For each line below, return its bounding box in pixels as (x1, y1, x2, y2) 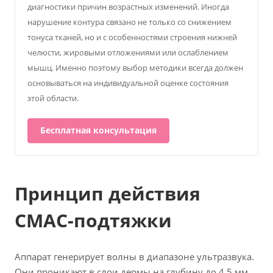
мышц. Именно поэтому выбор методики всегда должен (27, 62, 243, 73)
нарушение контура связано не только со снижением (27, 16, 232, 27)
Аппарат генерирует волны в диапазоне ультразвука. (15, 250, 254, 263)
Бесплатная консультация (40, 124, 157, 136)
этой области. (27, 92, 79, 104)
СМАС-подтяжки (15, 207, 172, 233)
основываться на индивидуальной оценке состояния (27, 77, 229, 88)
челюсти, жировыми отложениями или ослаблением (27, 46, 229, 58)
